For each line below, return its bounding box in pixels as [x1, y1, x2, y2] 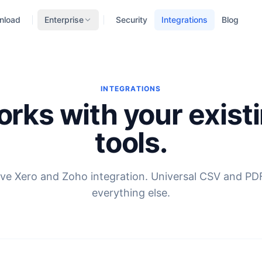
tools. [95, 125, 167, 160]
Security [115, 15, 147, 25]
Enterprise [44, 15, 84, 25]
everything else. [92, 187, 170, 199]
